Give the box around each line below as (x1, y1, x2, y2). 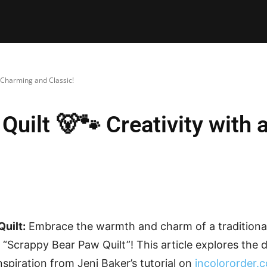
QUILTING (189, 15, 230, 27)
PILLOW (64, 15, 97, 27)
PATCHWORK (116, 15, 170, 27)
